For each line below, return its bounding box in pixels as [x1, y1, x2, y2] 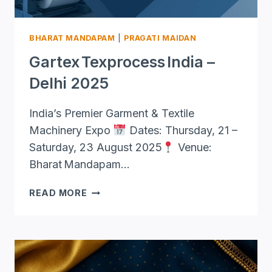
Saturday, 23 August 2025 [29, 141, 162, 154]
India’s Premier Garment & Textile [29, 107, 194, 120]
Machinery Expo [29, 124, 114, 137]
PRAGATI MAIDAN [124, 33, 197, 42]
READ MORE [29, 188, 87, 199]
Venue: [174, 141, 212, 154]
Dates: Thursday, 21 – [126, 124, 237, 137]
